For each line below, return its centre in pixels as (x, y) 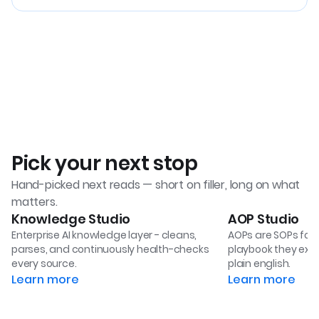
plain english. (260, 263)
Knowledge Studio (71, 219)
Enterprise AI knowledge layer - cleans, (104, 235)
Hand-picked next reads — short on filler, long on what (156, 184)
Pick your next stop (105, 163)
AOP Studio (263, 219)
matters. (35, 202)
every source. (44, 263)
